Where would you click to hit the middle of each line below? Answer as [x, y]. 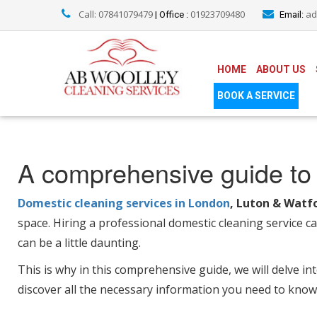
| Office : [173, 15]
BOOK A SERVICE [256, 96]
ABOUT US [281, 69]
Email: [293, 15]
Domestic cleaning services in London [124, 203]
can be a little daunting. [79, 243]
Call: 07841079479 [115, 14]
